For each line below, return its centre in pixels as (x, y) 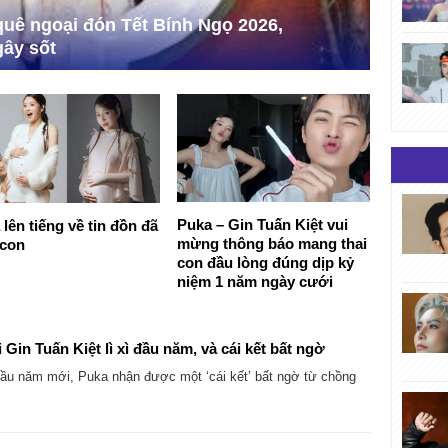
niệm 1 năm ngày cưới (255, 282)
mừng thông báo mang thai (272, 244)
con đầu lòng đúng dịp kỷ (266, 263)
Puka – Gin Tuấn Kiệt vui (263, 225)
